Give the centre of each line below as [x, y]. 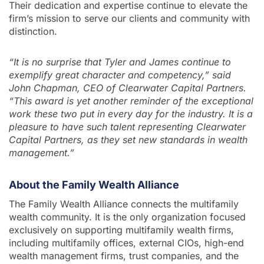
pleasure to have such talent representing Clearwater [127, 126]
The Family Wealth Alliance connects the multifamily [124, 204]
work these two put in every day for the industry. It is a [131, 113]
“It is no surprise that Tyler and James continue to [120, 62]
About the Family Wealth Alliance [94, 184]
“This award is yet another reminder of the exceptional [131, 100]
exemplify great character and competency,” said [120, 75]
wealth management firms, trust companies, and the [124, 255]
